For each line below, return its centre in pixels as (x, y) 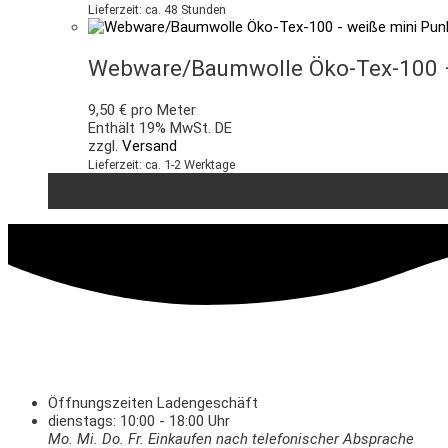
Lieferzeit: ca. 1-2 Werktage (161, 164)
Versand (149, 145)
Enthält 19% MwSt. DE (160, 127)
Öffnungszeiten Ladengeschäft (153, 402)
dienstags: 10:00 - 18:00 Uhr (139, 420)
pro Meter (161, 109)
